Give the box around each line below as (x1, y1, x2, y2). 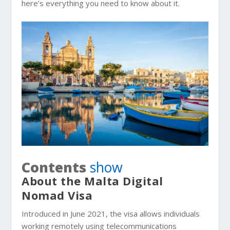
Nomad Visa (22, 187, 93, 203)
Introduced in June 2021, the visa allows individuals (22, 208, 200, 219)
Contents (22, 158, 87, 177)
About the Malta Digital (22, 172, 163, 188)
